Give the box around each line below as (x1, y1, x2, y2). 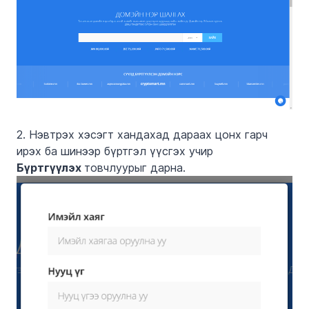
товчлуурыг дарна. (84, 160, 186, 175)
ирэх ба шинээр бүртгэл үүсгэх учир (17, 143, 213, 158)
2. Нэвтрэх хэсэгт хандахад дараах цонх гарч (17, 127, 268, 141)
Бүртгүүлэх (17, 160, 84, 175)
